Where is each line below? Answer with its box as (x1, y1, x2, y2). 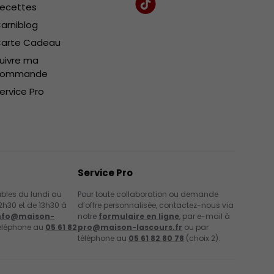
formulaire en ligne (98, 210, 179, 221)
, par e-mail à (179, 210, 230, 221)
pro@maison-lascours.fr (78, 221, 182, 232)
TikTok (144, 2, 172, 16)
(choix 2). (184, 232, 220, 243)
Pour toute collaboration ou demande (78, 188, 218, 199)
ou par (182, 221, 209, 232)
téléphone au (78, 232, 128, 243)
